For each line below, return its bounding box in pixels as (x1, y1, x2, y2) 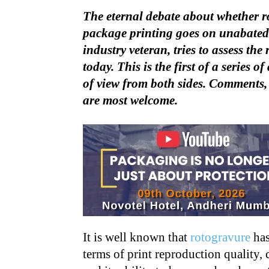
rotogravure (190, 230, 250, 244)
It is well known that (83, 230, 190, 244)
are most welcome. (83, 93, 178, 107)
